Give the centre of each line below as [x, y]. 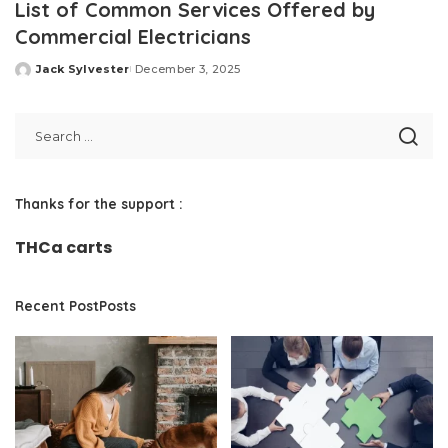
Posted [38, 76]
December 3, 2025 [187, 69]
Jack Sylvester [83, 69]
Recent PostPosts [75, 306]
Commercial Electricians [133, 37]
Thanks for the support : [99, 204]
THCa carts [63, 248]
